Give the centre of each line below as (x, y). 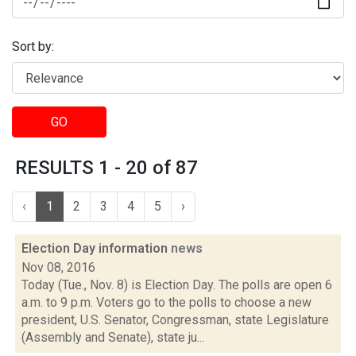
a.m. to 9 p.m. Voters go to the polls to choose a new (166, 302)
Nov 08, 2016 (58, 267)
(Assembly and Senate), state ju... (113, 337)
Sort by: (33, 47)
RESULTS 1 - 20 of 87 (106, 168)
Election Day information (96, 248)
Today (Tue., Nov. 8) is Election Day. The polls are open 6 (177, 285)
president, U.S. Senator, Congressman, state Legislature (175, 320)
